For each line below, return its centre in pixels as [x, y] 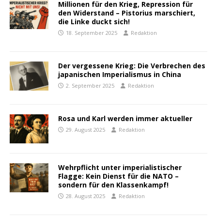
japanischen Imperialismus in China [120, 75]
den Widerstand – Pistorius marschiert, [127, 13]
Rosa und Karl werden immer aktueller [125, 119]
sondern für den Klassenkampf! [113, 185]
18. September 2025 [92, 33]
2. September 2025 [90, 86]
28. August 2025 [85, 196]
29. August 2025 [85, 130]
